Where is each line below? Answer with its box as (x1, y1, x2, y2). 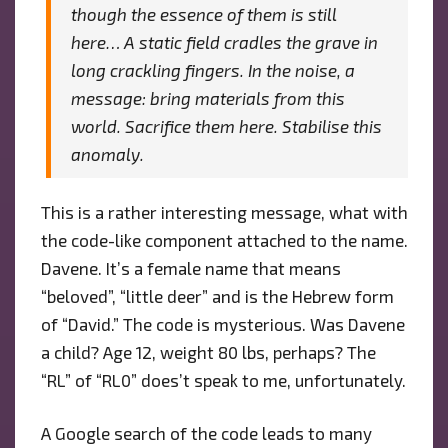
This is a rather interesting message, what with (40, 201, 408, 222)
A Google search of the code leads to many (40, 423, 372, 444)
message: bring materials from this (70, 87, 345, 108)
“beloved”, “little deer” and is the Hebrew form (40, 285, 394, 306)
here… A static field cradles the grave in (70, 31, 378, 52)
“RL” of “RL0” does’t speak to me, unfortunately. (40, 369, 406, 390)
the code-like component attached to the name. (40, 229, 408, 250)
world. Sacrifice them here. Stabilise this (70, 115, 382, 136)
